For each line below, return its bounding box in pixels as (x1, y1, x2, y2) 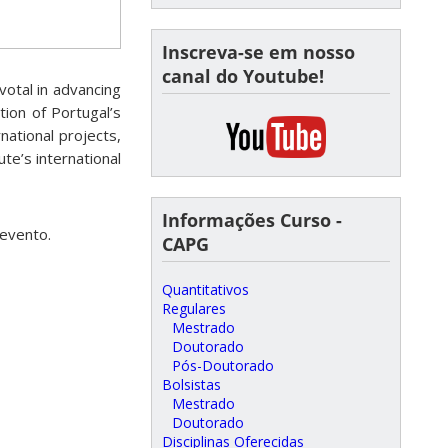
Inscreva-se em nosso (162, 40, 355, 64)
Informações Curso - (162, 208, 342, 232)
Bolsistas (162, 375, 221, 394)
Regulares (162, 299, 226, 318)
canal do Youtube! (162, 64, 324, 88)
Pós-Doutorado (172, 356, 274, 375)
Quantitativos (162, 280, 249, 299)
